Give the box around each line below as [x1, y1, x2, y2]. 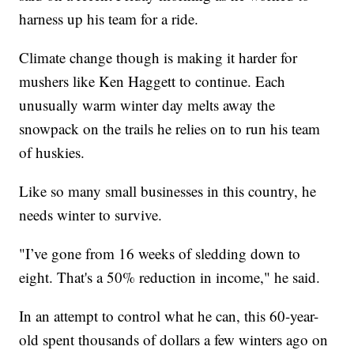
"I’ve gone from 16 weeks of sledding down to [19, 243, 301, 263]
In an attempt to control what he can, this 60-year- [19, 305, 319, 326]
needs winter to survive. [19, 204, 163, 224]
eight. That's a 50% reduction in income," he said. [19, 266, 321, 287]
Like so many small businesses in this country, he [19, 180, 317, 201]
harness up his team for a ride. [19, 8, 199, 28]
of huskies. [19, 141, 85, 162]
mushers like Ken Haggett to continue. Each [19, 70, 286, 91]
